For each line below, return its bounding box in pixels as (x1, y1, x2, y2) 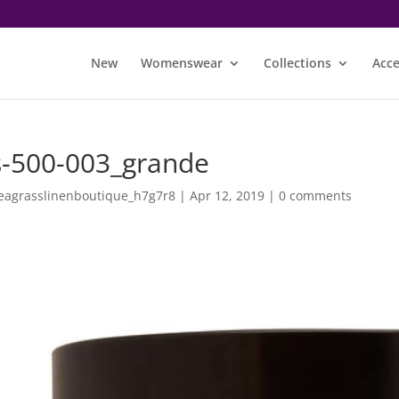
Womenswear (141, 54, 223, 71)
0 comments (278, 187, 352, 204)
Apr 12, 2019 (189, 187, 265, 204)
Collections (264, 54, 331, 71)
